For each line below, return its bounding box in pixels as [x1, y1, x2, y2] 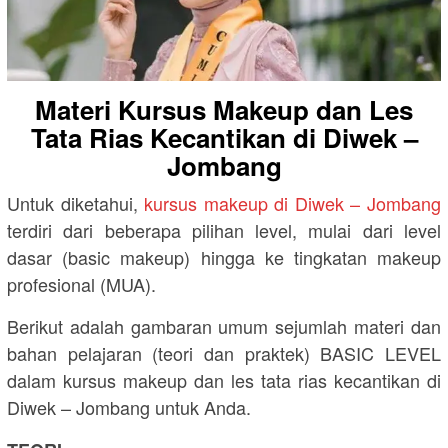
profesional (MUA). [7, 270, 156, 297]
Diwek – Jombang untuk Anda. [7, 393, 251, 420]
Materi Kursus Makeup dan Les [35, 90, 413, 128]
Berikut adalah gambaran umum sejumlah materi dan [7, 312, 441, 339]
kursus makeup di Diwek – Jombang [144, 189, 442, 216]
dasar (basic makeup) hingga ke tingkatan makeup [7, 243, 441, 270]
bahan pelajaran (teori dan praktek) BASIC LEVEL [7, 339, 441, 366]
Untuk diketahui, [7, 189, 145, 216]
